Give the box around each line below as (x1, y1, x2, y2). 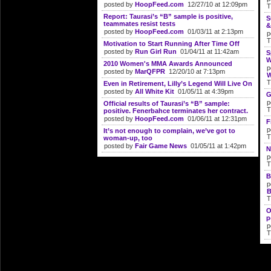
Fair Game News (135, 142, 187, 149)
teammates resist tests (103, 20, 175, 27)
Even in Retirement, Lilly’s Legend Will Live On (103, 80, 252, 87)
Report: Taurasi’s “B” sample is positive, (103, 13, 233, 20)
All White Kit (135, 88, 174, 95)
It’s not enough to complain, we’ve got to (103, 127, 235, 134)
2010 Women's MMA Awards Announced (103, 60, 232, 67)
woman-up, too (103, 134, 152, 142)
